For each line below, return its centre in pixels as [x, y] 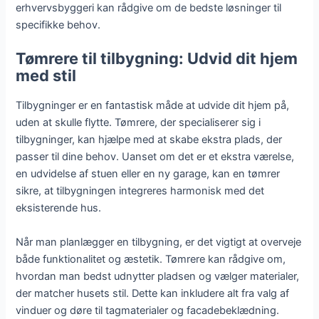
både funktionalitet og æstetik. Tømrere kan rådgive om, [151, 259]
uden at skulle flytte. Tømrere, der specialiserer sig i [138, 123]
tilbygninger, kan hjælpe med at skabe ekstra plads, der [149, 140]
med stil [46, 76]
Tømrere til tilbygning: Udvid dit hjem [157, 59]
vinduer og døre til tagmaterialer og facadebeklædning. [148, 310]
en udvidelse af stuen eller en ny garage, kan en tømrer [148, 174]
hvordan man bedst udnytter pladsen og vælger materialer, [158, 276]
